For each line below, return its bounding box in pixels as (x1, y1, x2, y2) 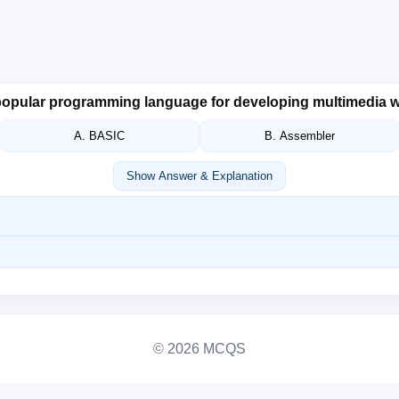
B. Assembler (265, 129, 335, 142)
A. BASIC (74, 129, 125, 142)
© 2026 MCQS (153, 341, 246, 356)
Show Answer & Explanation (126, 169, 273, 183)
